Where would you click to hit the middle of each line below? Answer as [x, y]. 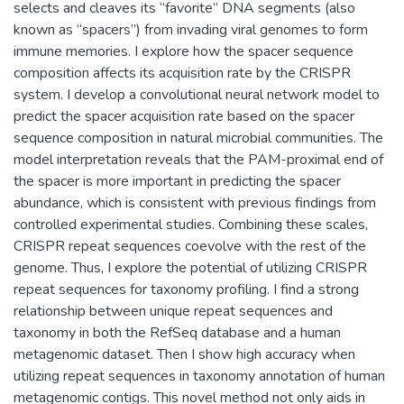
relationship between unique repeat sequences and [173, 311]
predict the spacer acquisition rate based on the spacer [184, 116]
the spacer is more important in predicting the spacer [177, 181]
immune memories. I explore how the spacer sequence [184, 51]
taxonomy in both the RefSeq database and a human [177, 332]
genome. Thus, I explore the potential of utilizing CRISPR [190, 267]
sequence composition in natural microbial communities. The [198, 138]
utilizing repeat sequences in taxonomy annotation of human [199, 376]
